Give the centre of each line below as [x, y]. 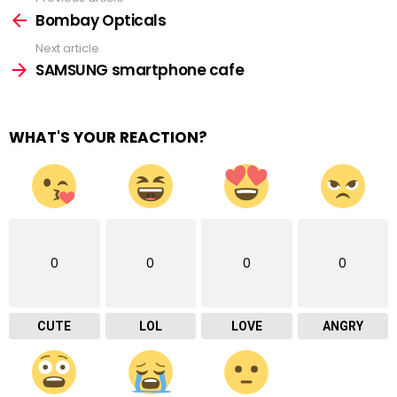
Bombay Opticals [101, 20]
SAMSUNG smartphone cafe [140, 70]
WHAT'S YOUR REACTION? [108, 137]
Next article [67, 48]
